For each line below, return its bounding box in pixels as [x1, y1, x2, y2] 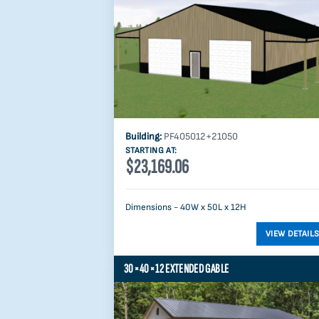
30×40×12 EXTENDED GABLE [124, 261, 229, 277]
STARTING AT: [125, 145, 177, 157]
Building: [125, 130, 164, 143]
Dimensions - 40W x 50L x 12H [125, 202, 246, 214]
